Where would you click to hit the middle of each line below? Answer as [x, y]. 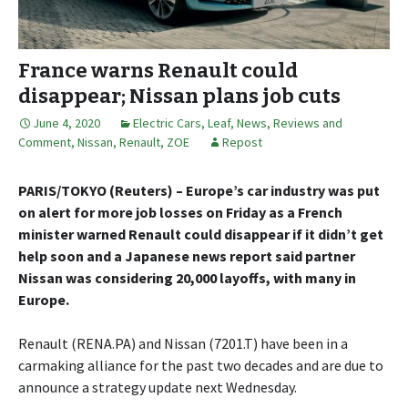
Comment [45, 142]
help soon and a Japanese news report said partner [187, 255]
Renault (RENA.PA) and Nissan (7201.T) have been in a [183, 343]
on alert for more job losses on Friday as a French [180, 212]
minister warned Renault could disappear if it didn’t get [201, 234]
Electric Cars [167, 122]
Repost [242, 142]
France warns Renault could [158, 70]
